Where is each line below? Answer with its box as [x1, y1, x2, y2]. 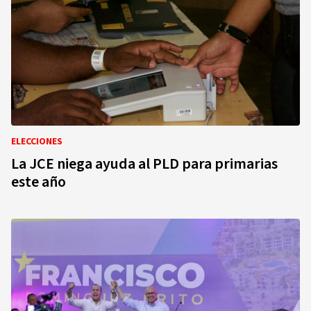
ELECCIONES [11, 135, 62, 149]
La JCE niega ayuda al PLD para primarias [11, 153, 278, 175]
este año [11, 171, 66, 193]
